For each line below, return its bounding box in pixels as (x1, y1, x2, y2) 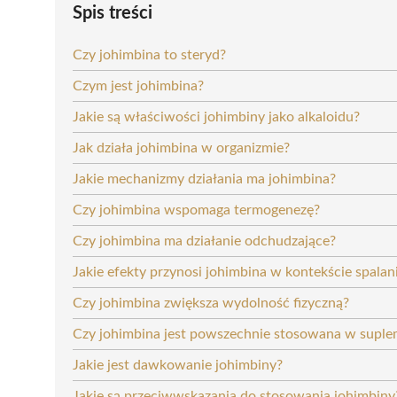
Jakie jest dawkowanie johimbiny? (73, 357, 283, 372)
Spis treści (73, 4, 152, 22)
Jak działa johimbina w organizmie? (73, 140, 290, 155)
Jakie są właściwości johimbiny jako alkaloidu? (73, 109, 360, 124)
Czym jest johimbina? (73, 78, 204, 93)
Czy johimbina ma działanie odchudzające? (73, 233, 336, 248)
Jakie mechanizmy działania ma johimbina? (73, 171, 336, 186)
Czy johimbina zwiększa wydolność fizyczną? (73, 295, 349, 310)
